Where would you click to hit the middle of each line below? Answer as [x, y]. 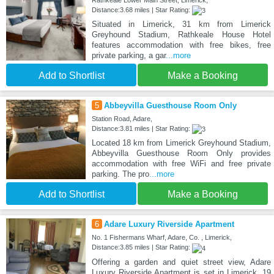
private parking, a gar [128, 56]
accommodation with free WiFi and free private [181, 164]
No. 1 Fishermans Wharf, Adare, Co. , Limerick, [161, 238]
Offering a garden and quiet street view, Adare [181, 262]
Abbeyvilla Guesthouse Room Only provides [181, 154]
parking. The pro [120, 174]
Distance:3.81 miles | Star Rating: [142, 129]
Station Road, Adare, [122, 119]
